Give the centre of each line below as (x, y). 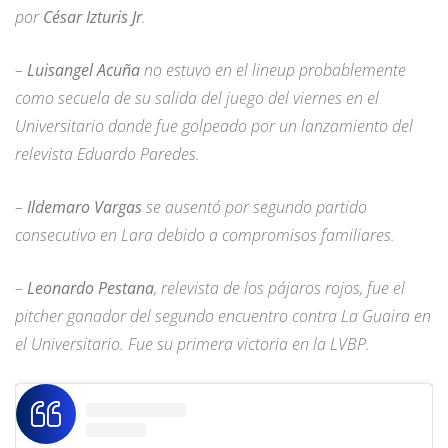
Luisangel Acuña (83, 70)
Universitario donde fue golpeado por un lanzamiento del (214, 126)
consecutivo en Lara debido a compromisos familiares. (205, 235)
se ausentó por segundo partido (256, 207)
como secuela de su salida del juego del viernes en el (197, 98)
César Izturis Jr (92, 17)
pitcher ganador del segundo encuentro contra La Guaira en (223, 316)
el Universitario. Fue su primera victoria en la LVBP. (192, 344)
